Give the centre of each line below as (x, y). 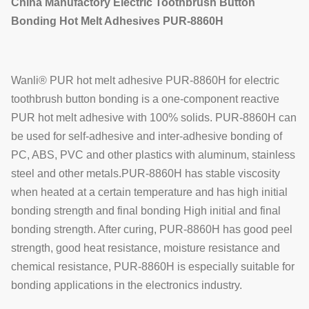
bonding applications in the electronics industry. (127, 285)
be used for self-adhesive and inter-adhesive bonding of (147, 136)
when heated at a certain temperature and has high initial (149, 192)
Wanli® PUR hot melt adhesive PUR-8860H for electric (145, 80)
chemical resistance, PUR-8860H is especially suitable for (153, 267)
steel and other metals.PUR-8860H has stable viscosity (146, 173)
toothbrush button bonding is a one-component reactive (145, 99)
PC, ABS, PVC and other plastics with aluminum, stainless (153, 155)
